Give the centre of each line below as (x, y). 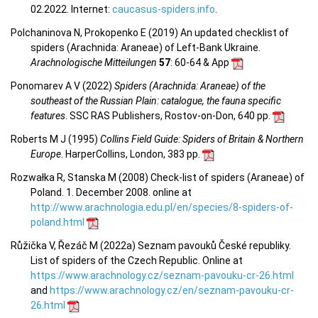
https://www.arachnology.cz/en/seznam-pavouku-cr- (172, 291)
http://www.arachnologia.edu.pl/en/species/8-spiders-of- (162, 208)
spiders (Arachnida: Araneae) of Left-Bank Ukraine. (146, 48)
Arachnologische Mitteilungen (94, 63)
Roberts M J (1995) (55, 139)
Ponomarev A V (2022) (62, 86)
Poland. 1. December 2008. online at (111, 193)
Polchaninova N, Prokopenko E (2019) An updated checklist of (150, 33)
